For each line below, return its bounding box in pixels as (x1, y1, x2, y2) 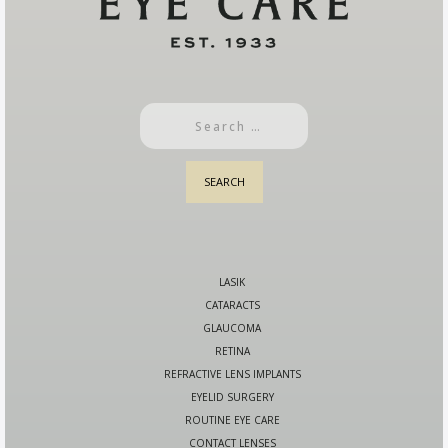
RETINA (214, 344, 250, 359)
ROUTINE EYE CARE (184, 413, 280, 428)
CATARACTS (204, 298, 260, 313)
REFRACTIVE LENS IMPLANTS (163, 367, 301, 382)
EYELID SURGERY (190, 390, 274, 405)
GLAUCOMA (203, 321, 261, 336)
